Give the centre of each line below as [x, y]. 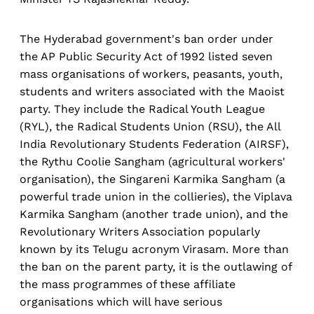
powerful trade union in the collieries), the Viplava [156, 197]
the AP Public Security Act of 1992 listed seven [146, 57]
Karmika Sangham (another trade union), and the [154, 214]
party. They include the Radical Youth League [142, 109]
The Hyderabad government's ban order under [146, 39]
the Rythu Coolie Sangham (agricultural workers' [152, 162]
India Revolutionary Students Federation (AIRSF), [154, 144]
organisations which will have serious [121, 302]
